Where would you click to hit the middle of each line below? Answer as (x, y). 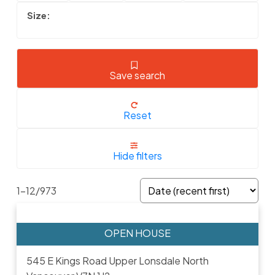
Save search (137, 76)
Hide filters (137, 155)
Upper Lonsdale (144, 260)
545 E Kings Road (67, 260)
